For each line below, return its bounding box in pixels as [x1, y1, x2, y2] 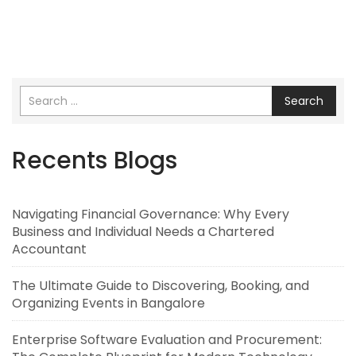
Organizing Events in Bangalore [12, 294, 205, 313]
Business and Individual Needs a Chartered [12, 222, 274, 242]
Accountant [12, 240, 87, 259]
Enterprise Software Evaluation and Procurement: [12, 331, 322, 350]
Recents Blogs [12, 144, 177, 178]
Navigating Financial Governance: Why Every [12, 205, 289, 224]
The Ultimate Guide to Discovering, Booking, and [12, 277, 309, 296]
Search [284, 93, 323, 110]
